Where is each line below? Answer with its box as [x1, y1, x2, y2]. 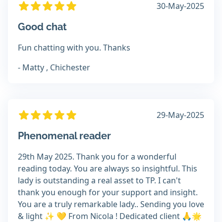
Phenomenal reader [18, 130, 111, 142]
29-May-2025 [157, 110, 204, 121]
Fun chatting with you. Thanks [18, 42, 130, 54]
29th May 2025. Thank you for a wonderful [18, 151, 176, 163]
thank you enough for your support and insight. [18, 187, 198, 198]
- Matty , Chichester [18, 62, 90, 73]
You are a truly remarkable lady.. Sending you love [18, 199, 204, 210]
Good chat [18, 21, 67, 33]
